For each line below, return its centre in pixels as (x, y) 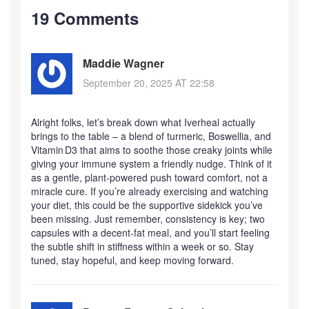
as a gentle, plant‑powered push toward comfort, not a (149, 177)
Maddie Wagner (123, 63)
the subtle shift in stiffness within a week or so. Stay (142, 246)
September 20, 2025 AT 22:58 (149, 83)
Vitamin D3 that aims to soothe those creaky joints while (152, 149)
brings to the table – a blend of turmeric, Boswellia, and (151, 136)
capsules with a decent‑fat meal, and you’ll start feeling (150, 232)
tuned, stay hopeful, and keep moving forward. (132, 260)
